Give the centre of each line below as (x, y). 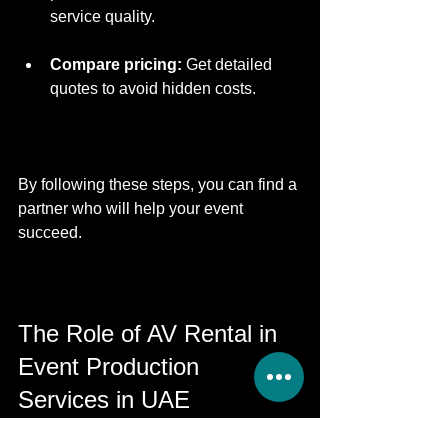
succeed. (50, 232)
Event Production (112, 366)
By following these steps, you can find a (159, 184)
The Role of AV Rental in (151, 333)
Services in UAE (104, 399)
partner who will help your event (132, 208)
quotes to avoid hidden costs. (153, 88)
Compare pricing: (116, 64)
